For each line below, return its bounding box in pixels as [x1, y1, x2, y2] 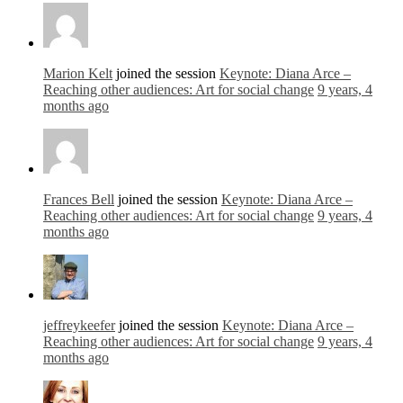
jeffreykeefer [43, 318, 115, 334]
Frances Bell [43, 192, 114, 208]
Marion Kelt [43, 66, 112, 82]
